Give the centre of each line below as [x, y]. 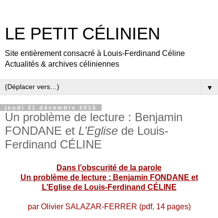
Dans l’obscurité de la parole [109, 167]
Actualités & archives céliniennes [62, 64]
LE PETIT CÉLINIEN [82, 34]
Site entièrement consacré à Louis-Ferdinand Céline [95, 53]
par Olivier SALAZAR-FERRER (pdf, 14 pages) [109, 206]
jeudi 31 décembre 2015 [51, 108]
